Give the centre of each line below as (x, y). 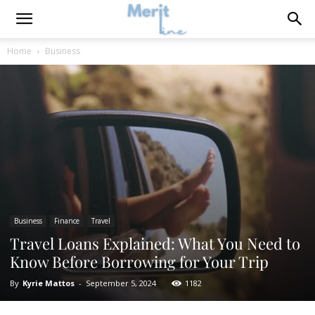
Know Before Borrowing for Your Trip (139, 262)
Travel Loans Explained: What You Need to (155, 243)
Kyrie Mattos (49, 283)
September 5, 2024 (121, 283)
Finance (67, 221)
